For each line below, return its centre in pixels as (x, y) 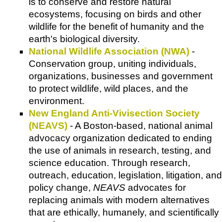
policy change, (61, 187)
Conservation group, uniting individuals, (112, 63)
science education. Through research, (110, 163)
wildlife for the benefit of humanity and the (116, 26)
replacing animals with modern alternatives (119, 200)
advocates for (156, 187)
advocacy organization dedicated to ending (120, 138)
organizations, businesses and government (121, 76)
